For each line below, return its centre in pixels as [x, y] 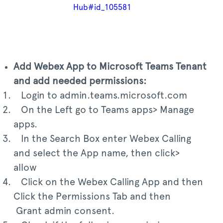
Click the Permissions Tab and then [101, 197]
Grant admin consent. [64, 211]
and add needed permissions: [80, 81]
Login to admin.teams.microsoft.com [100, 96]
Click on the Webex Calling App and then [108, 182]
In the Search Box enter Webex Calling [102, 139]
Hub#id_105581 [102, 7]
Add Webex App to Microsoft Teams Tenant [110, 67]
